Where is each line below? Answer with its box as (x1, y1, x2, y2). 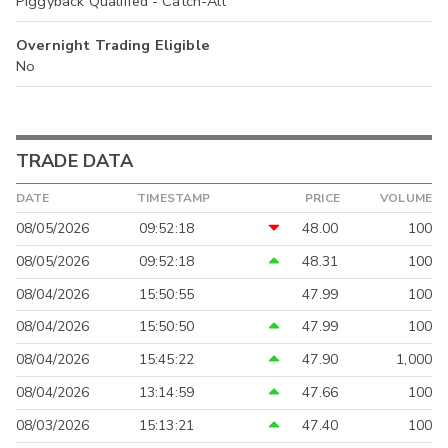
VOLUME (380, 189, 432, 206)
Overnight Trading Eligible (16, 34, 210, 55)
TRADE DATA (16, 148, 134, 173)
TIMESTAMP (137, 189, 211, 206)
